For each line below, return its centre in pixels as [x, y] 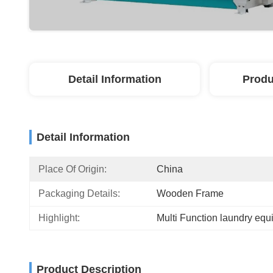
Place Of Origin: [73, 169]
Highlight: [59, 218]
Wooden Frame [190, 193]
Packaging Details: [79, 193]
